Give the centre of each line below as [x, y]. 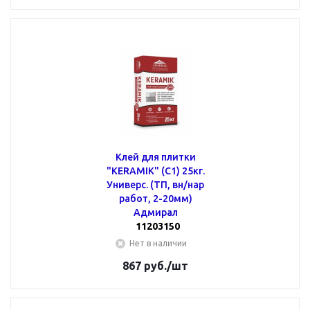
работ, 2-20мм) [155, 199]
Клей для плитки [155, 157]
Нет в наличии [158, 243]
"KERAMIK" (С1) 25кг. [155, 171]
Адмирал [155, 212]
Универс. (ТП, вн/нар [155, 185]
